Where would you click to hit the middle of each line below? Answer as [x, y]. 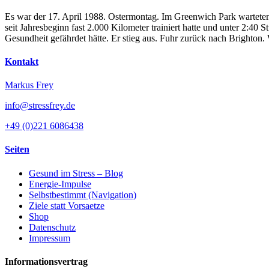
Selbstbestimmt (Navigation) [83, 195]
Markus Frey [29, 85]
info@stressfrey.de [40, 106]
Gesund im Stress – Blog [76, 173]
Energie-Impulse [60, 184]
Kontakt [22, 61]
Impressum [50, 238]
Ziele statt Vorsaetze [67, 205]
